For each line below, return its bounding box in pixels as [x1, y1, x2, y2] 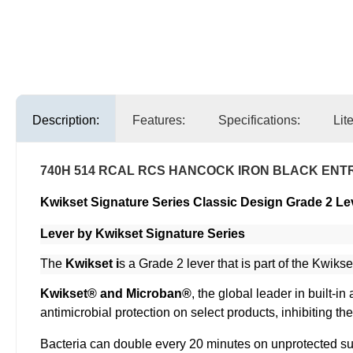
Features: [132, 113, 185, 128]
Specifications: [218, 113, 300, 128]
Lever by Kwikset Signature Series [40, 227, 245, 241]
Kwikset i [65, 257, 119, 271]
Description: [32, 113, 99, 128]
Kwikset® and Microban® [40, 287, 191, 301]
